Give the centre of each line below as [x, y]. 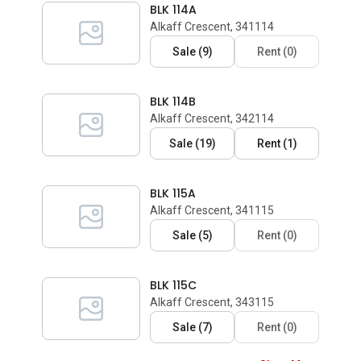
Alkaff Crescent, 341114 [212, 27]
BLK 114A [173, 10]
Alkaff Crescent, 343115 [212, 302]
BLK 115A [173, 193]
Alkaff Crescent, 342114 [212, 118]
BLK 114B [173, 102]
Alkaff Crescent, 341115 [212, 210]
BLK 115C [173, 285]
